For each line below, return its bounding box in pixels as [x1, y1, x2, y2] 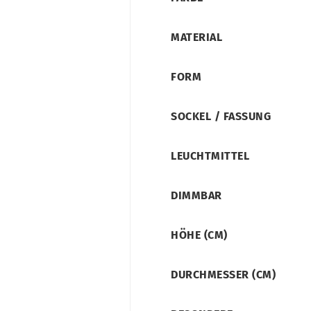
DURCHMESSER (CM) [171, 268, 276, 281]
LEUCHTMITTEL [171, 149, 249, 162]
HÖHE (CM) [171, 228, 228, 242]
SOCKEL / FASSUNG [171, 110, 271, 123]
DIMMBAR [171, 189, 222, 202]
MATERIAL [171, 31, 222, 44]
